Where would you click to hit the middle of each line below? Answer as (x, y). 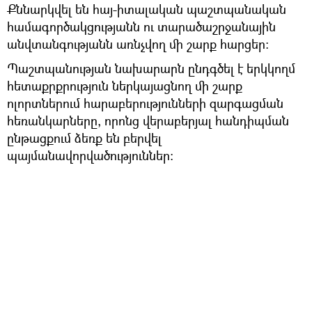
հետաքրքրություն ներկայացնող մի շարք (125, 86)
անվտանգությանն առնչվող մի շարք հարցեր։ (138, 44)
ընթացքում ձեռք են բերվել (84, 138)
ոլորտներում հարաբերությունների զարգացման (145, 103)
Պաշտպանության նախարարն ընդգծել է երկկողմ (151, 69)
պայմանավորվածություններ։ (90, 156)
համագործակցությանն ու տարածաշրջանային (141, 27)
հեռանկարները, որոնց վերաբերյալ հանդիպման (148, 121)
